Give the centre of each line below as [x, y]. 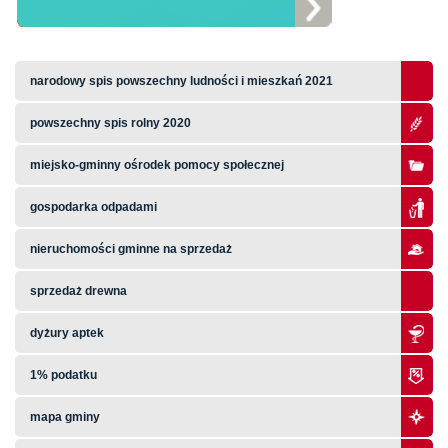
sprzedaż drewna [78, 291]
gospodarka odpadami [93, 207]
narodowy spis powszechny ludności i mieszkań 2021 [181, 81]
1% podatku [65, 375]
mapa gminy [66, 417]
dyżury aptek [67, 333]
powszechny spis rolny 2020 [110, 123]
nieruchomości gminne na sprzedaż [131, 249]
